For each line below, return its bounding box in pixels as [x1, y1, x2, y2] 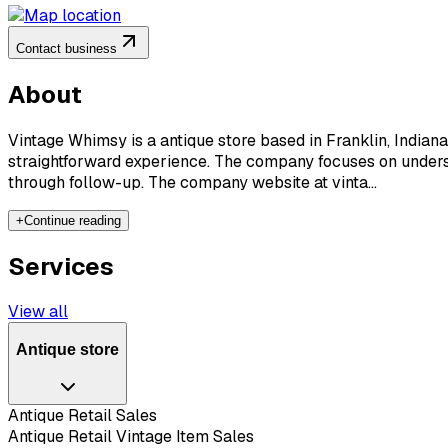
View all [8, 301, 68, 323]
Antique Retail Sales [8, 404, 157, 426]
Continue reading [24, 212, 121, 228]
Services [8, 250, 114, 282]
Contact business [16, 40, 117, 56]
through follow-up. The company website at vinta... [8, 171, 377, 193]
